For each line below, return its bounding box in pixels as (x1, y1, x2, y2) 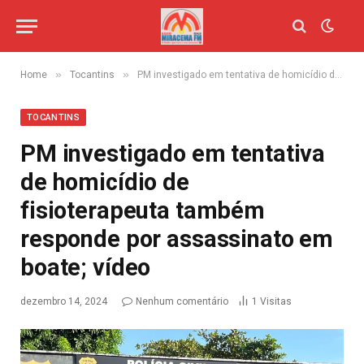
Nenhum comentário (136, 296, 228, 307)
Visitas (260, 296, 292, 307)
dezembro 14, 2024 (20, 296, 107, 307)
